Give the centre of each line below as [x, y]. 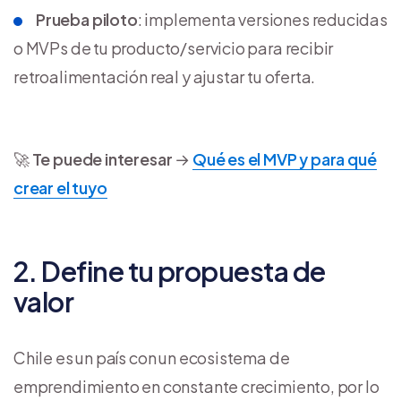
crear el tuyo [60, 188]
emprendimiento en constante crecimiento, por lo [196, 387]
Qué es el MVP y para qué [284, 159]
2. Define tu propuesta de [170, 272]
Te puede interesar [102, 159]
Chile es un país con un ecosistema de [152, 358]
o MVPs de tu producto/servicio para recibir [174, 48]
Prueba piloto [87, 20]
